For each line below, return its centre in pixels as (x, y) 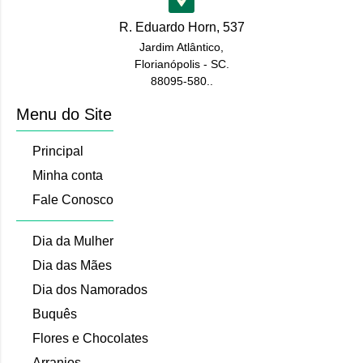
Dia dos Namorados (90, 289)
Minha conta (68, 175)
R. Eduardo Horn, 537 (181, 27)
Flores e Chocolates (90, 338)
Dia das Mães (72, 265)
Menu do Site (64, 114)
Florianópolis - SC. (181, 64)
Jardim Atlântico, (181, 47)
